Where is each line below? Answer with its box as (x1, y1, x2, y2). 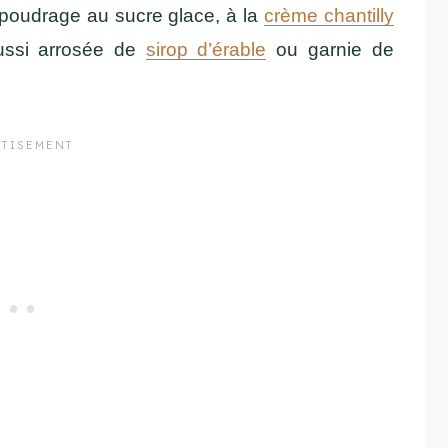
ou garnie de (266, 38, 394, 60)
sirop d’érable (145, 38, 267, 60)
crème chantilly (263, 4, 394, 26)
